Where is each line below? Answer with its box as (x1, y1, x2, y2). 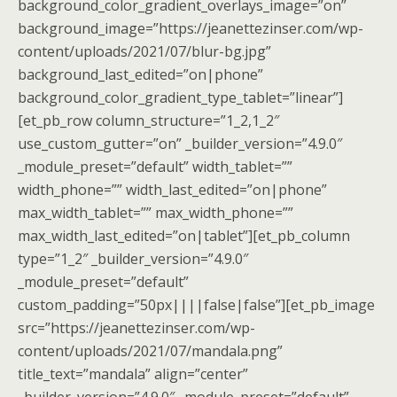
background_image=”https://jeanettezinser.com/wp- (18, 19, 363, 38)
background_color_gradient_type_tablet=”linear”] (18, 88, 343, 107)
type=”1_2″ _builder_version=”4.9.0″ (18, 249, 248, 269)
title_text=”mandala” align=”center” (18, 364, 248, 384)
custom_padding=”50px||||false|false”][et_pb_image (18, 295, 375, 315)
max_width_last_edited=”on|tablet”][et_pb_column (18, 226, 350, 245)
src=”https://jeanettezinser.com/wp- (18, 318, 255, 338)
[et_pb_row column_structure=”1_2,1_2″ (18, 111, 279, 130)
